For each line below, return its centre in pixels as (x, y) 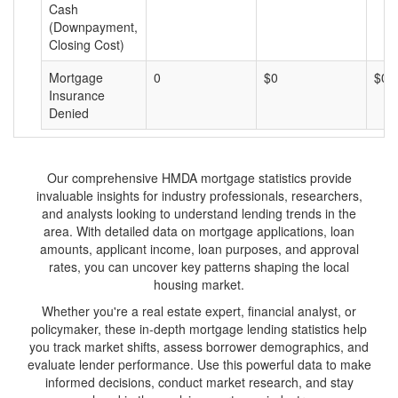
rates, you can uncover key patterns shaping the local (199, 267)
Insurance (77, 95)
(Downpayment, (93, 27)
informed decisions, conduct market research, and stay (199, 382)
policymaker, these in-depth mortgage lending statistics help (199, 329)
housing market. (199, 284)
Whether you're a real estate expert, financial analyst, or (199, 311)
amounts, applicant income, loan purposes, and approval (199, 249)
